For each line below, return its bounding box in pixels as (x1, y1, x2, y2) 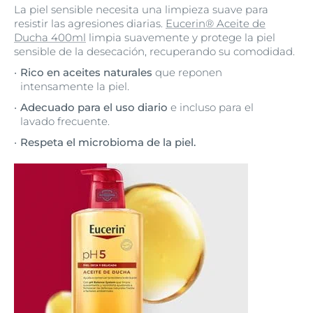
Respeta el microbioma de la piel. (20, 135, 196, 149)
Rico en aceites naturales (20, 65, 152, 79)
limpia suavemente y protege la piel (86, 30, 275, 44)
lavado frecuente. (20, 114, 110, 128)
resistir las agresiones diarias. (14, 16, 166, 30)
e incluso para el (168, 100, 254, 114)
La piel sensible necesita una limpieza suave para (14, 2, 268, 16)
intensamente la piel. (20, 79, 129, 93)
